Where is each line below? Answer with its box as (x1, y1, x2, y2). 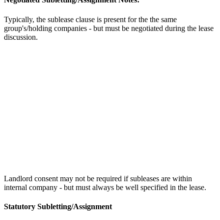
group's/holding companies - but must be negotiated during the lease (4, 24, 214, 32)
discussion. (4, 32, 38, 41)
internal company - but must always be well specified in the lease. (4, 183, 206, 192)
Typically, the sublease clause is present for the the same (4, 15, 177, 24)
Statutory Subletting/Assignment (4, 202, 112, 211)
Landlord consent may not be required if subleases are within (4, 174, 192, 183)
